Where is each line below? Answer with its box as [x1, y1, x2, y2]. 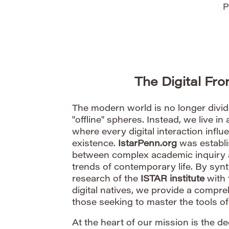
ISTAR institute [141, 175, 204, 185]
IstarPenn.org [118, 140, 177, 149]
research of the [72, 175, 141, 185]
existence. [72, 140, 118, 149]
